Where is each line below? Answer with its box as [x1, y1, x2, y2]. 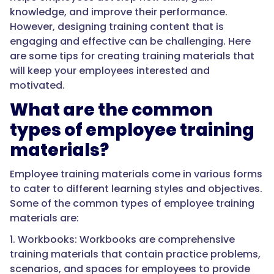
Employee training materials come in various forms [10, 167, 262, 182]
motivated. [10, 78, 65, 93]
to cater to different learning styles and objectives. [10, 182, 262, 196]
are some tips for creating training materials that [10, 49, 254, 64]
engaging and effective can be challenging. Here [10, 34, 251, 49]
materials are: [10, 211, 79, 226]
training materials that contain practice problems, [10, 247, 261, 262]
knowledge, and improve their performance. [10, 5, 228, 20]
